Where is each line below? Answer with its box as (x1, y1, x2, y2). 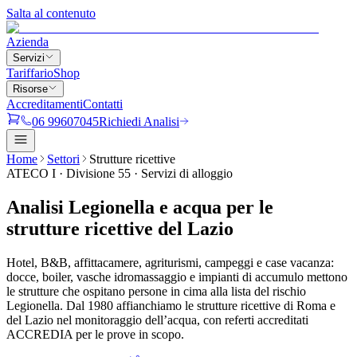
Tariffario (6, 66, 53, 80)
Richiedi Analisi (99, 115, 179, 128)
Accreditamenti (6, 97, 83, 111)
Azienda (6, 35, 49, 49)
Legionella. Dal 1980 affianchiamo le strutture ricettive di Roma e (6, 298, 335, 312)
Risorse (13, 83, 48, 95)
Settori (47, 152, 80, 166)
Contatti (83, 97, 123, 111)
